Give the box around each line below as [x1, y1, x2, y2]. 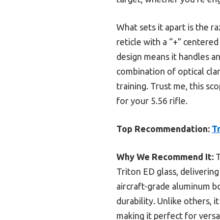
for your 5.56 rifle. [116, 95, 188, 106]
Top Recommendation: [116, 123, 210, 134]
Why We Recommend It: [116, 151, 214, 162]
